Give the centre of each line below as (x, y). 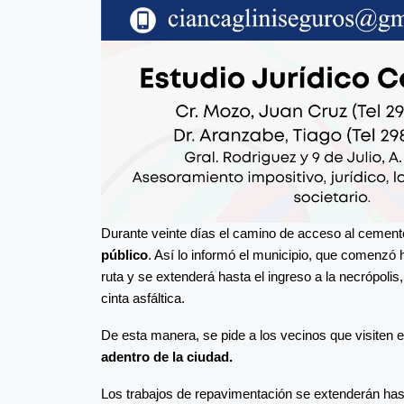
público (124, 255)
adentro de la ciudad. (167, 357)
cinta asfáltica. (143, 298)
